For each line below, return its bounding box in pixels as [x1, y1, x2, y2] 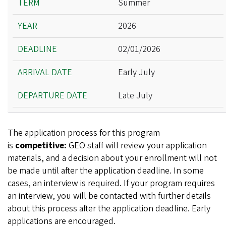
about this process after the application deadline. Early [8, 202, 210, 215]
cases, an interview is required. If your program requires [8, 177, 215, 190]
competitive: [15, 139, 69, 152]
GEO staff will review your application [69, 139, 207, 152]
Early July [118, 66, 155, 79]
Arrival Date [15, 43, 63, 55]
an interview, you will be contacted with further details [8, 190, 211, 202]
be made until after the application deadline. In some [8, 164, 204, 177]
